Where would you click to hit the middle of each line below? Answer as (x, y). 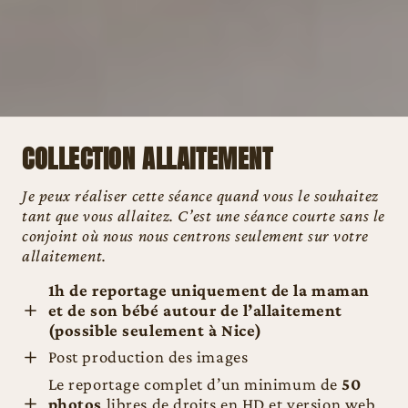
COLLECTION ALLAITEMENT (148, 159)
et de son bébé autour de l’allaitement (195, 311)
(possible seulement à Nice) (155, 331)
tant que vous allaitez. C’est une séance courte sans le (204, 216)
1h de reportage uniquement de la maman (209, 291)
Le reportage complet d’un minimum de (193, 383)
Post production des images (148, 357)
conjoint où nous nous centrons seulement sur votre (196, 236)
